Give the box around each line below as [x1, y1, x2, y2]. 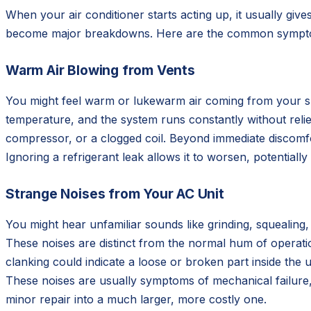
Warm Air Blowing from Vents [6, 62, 195, 79]
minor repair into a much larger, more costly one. [6, 292, 267, 307]
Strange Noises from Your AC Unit [6, 185, 224, 203]
